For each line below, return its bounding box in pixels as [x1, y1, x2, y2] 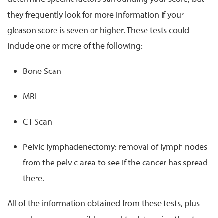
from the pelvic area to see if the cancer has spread [23, 156, 208, 168]
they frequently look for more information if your [7, 8, 184, 20]
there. [23, 172, 44, 183]
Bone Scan [23, 65, 61, 76]
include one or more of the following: [7, 39, 143, 51]
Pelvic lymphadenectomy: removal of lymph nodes [23, 141, 207, 152]
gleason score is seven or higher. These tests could [7, 24, 189, 36]
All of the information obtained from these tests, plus [7, 197, 200, 209]
